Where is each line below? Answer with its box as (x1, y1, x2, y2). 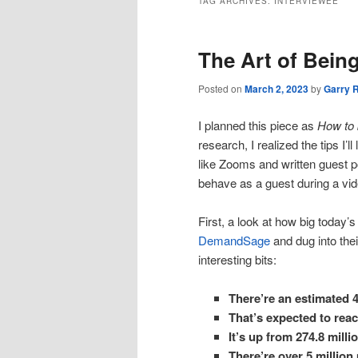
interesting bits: (198, 250, 276, 268)
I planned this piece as (198, 116, 317, 133)
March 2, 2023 (245, 82, 308, 97)
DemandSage (198, 231, 270, 249)
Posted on (198, 82, 245, 96)
